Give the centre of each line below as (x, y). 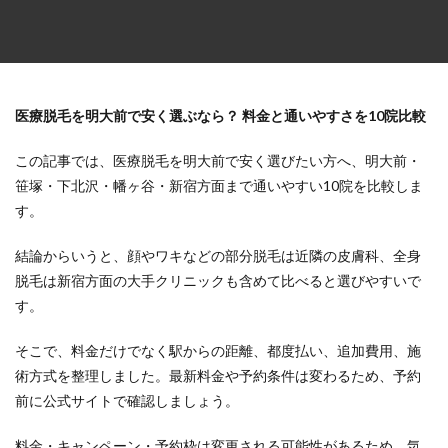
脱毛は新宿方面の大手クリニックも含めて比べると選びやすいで (218, 280)
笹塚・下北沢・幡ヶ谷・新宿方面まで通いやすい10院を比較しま (219, 185)
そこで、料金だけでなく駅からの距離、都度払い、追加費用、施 (218, 350)
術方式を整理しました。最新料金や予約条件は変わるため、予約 (218, 375)
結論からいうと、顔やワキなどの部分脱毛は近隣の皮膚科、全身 (218, 255)
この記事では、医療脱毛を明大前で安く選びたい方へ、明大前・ (218, 160)
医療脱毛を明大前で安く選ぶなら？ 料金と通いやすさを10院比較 (220, 115)
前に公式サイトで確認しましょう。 (127, 400)
